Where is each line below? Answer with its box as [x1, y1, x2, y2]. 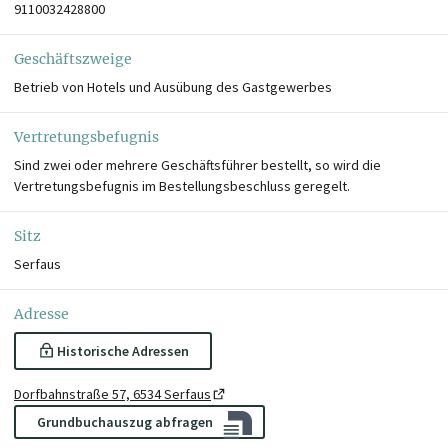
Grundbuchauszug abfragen [37, 412, 213, 431]
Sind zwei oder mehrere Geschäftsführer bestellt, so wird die [14, 155, 381, 174]
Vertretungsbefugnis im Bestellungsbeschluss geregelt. [14, 176, 350, 195]
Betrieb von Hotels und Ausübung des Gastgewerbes [14, 77, 332, 96]
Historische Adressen [56, 341, 189, 360]
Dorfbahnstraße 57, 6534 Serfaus [14, 384, 211, 403]
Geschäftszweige [14, 49, 132, 68]
